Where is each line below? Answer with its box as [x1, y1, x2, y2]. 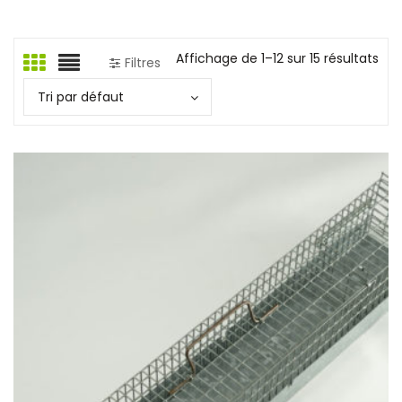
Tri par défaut [38, 88, 124, 106]
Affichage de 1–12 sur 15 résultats [176, 49, 379, 67]
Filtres [124, 54, 161, 72]
